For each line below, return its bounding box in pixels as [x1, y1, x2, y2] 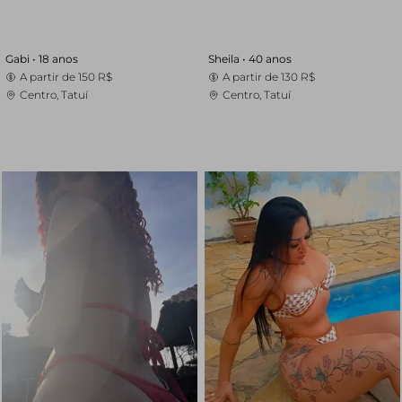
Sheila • [208, 52, 249, 66]
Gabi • [5, 52, 39, 66]
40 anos [249, 52, 292, 66]
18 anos [39, 52, 78, 66]
